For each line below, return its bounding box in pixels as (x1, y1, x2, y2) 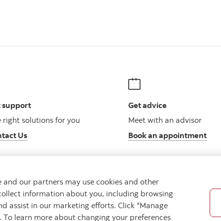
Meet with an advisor (128, 114, 202, 125)
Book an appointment (128, 130, 207, 140)
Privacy (82, 200, 106, 210)
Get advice (128, 100, 167, 110)
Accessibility (120, 200, 159, 210)
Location (39, 200, 69, 210)
